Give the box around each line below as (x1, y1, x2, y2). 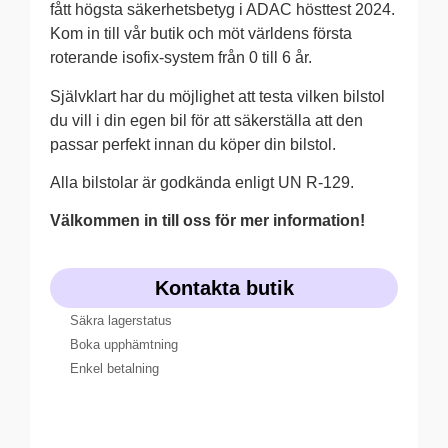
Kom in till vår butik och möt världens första (50, 25, 352, 43)
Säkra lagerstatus (70, 312, 172, 328)
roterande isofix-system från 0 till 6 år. (50, 49, 312, 67)
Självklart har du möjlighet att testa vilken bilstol (50, 87, 385, 105)
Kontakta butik (154, 276, 294, 299)
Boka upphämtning (70, 336, 178, 352)
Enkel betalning (70, 360, 159, 376)
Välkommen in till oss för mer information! (50, 212, 365, 230)
